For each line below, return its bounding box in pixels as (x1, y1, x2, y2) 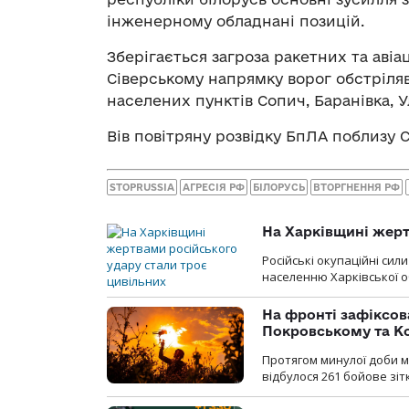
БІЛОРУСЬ (253, 181, 305, 193)
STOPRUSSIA (110, 181, 174, 193)
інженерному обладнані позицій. (107, 13, 364, 30)
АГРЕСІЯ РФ (183, 181, 245, 193)
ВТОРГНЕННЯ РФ (313, 181, 400, 193)
